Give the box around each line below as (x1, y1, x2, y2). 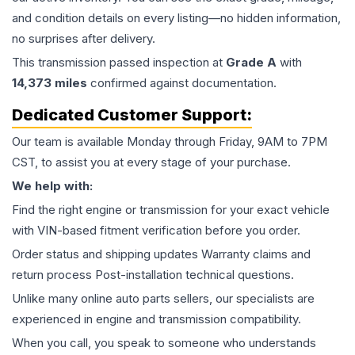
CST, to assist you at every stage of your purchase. (12, 155, 291, 170)
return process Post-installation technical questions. (12, 267, 294, 283)
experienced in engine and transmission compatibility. (12, 311, 301, 327)
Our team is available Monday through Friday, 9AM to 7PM (12, 134, 327, 150)
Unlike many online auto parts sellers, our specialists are (12, 291, 315, 307)
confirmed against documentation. (87, 75, 277, 91)
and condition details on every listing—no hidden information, (12, 10, 341, 26)
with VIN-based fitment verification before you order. (12, 223, 300, 239)
